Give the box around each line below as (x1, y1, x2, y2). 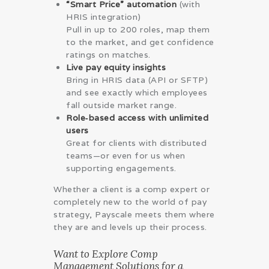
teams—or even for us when (66, 150, 186, 162)
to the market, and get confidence (66, 37, 214, 48)
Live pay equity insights (66, 62, 166, 73)
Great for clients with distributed (66, 138, 207, 149)
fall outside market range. (66, 100, 177, 111)
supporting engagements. (66, 163, 177, 174)
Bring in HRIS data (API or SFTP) (66, 74, 208, 86)
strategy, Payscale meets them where (53, 209, 215, 220)
